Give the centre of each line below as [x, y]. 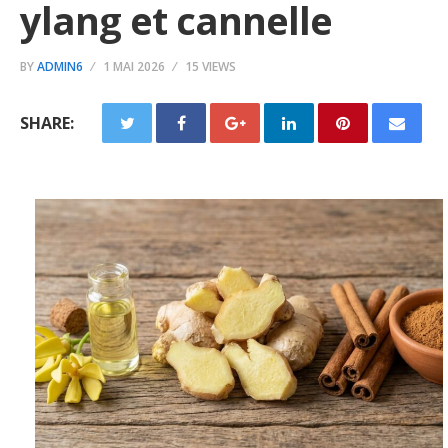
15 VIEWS [210, 66]
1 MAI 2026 [134, 66]
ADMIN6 [60, 66]
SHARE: [47, 123]
